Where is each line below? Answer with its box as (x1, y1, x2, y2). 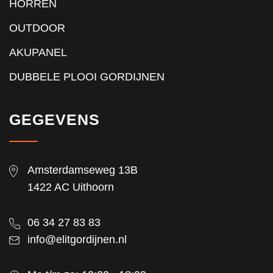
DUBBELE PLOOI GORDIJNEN (9, 71, 165, 83)
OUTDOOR (9, 22, 65, 34)
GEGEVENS (9, 111, 100, 128)
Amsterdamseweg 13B (27, 164, 138, 176)
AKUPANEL (9, 46, 67, 58)
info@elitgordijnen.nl (27, 233, 127, 246)
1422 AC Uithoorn (27, 181, 114, 193)
